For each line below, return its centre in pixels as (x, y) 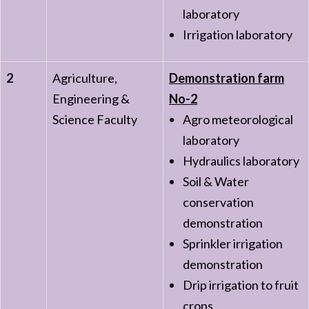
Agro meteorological (238, 119)
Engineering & (91, 99)
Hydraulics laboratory (241, 161)
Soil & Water (216, 181)
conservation (218, 202)
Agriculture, (85, 78)
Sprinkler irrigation (233, 243)
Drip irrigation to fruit (241, 285)
